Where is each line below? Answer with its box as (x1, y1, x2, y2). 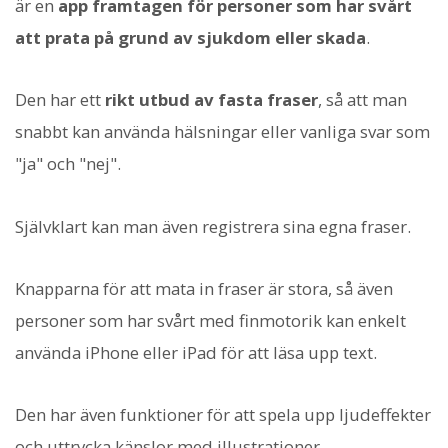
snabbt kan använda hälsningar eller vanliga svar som (15, 120, 430, 144)
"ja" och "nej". (15, 152, 121, 176)
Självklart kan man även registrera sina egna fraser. (15, 214, 411, 238)
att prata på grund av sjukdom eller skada (15, 26, 366, 50)
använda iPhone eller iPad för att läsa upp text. (15, 340, 377, 364)
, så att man (318, 88, 407, 112)
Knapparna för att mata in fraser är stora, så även (15, 276, 393, 300)
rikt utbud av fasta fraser (105, 88, 318, 112)
